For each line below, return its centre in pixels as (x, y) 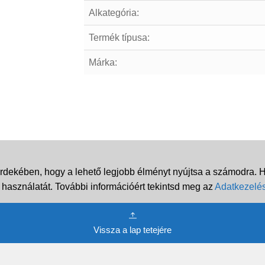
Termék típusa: (119, 37)
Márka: (103, 62)
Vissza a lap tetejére (132, 230)
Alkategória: (114, 12)
